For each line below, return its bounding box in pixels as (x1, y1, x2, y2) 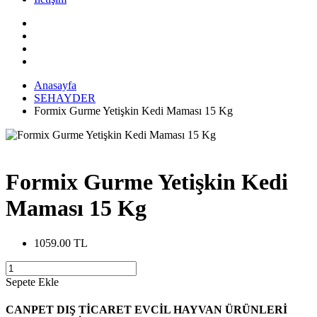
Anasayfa (34, 79, 76, 91)
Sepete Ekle (6, 275, 59, 288)
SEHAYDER (34, 92, 96, 104)
